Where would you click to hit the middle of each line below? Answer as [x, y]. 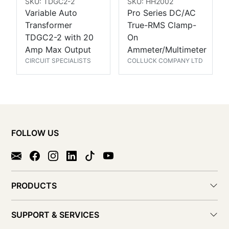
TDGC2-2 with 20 [59, 38]
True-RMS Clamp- [162, 25]
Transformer [49, 25]
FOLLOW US [35, 133]
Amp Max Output [58, 50]
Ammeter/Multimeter [167, 50]
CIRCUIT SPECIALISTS [58, 61]
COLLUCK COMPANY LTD [165, 61]
